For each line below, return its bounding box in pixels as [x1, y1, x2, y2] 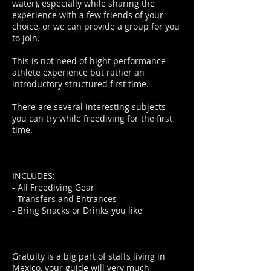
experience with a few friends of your [12, 9, 163, 21]
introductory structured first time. [12, 78, 149, 90]
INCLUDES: [12, 170, 55, 181]
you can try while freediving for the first [12, 113, 172, 124]
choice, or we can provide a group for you [12, 21, 180, 32]
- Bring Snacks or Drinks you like [12, 204, 142, 216]
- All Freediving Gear [12, 181, 94, 193]
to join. [12, 32, 40, 44]
